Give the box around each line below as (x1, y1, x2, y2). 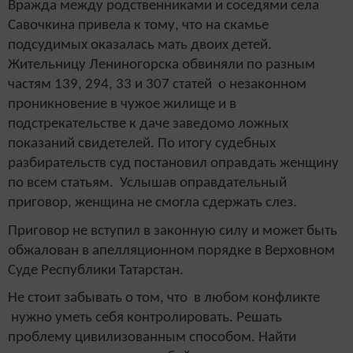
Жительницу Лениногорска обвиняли (8, 57, 247, 72)
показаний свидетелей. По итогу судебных (8, 136, 276, 151)
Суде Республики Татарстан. (8, 262, 184, 278)
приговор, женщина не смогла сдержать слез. (8, 195, 297, 210)
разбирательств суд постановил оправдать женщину (8, 155, 339, 171)
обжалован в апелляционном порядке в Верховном (8, 243, 335, 258)
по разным (247, 57, 315, 72)
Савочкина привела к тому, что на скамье (8, 17, 269, 33)
